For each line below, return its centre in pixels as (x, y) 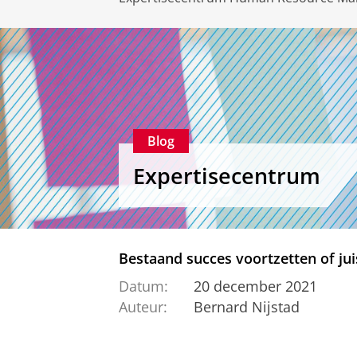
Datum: (143, 286)
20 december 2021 (255, 286)
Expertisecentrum (227, 175)
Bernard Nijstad (246, 307)
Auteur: (143, 307)
